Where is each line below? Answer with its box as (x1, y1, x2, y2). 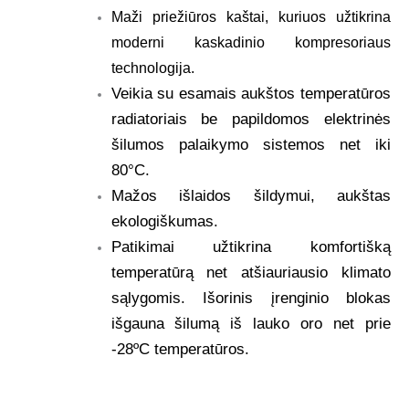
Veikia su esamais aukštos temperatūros (110, 84, 391, 102)
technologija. (110, 59, 194, 76)
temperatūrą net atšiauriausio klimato (110, 263, 391, 281)
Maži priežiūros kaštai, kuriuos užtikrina (110, 8, 391, 25)
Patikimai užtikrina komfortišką (110, 237, 391, 256)
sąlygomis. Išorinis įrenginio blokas (110, 288, 391, 307)
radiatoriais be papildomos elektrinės (110, 110, 391, 128)
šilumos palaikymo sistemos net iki (110, 135, 391, 153)
